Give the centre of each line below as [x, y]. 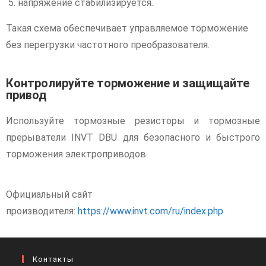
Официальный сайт [49, 194]
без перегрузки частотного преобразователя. [108, 45]
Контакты [53, 259]
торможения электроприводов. [77, 154]
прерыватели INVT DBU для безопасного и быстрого [133, 137]
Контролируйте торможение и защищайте [128, 83]
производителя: [42, 211]
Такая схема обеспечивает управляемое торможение [127, 28]
